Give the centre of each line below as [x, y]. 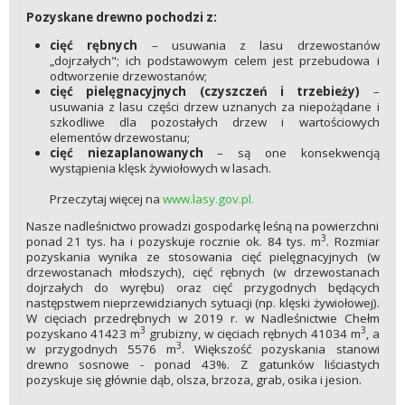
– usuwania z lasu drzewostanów [259, 45]
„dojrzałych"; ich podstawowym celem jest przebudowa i [215, 60]
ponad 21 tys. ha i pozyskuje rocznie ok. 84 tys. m [173, 241]
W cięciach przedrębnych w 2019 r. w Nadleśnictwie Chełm [202, 318]
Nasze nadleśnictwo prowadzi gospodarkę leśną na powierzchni [202, 226]
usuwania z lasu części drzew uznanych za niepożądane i [215, 106]
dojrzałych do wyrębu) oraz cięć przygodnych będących [202, 287]
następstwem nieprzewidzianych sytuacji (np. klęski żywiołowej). [202, 303]
